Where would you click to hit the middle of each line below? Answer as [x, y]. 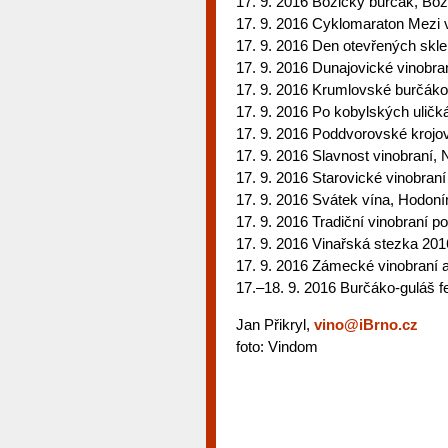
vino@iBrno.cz [366, 324]
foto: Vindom [277, 346]
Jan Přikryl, [275, 324]
